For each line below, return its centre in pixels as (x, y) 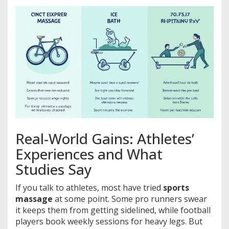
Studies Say (54, 169)
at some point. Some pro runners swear (130, 199)
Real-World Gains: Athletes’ (105, 138)
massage (34, 199)
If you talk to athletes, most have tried (89, 187)
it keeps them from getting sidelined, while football (113, 210)
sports (176, 187)
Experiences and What (89, 154)
